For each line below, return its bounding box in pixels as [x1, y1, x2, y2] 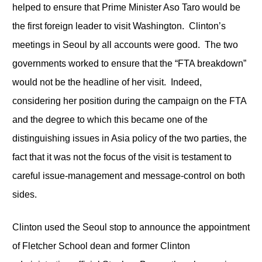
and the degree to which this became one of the [12, 114, 208, 125]
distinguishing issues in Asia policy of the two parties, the [12, 133, 247, 143]
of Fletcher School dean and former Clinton [12, 240, 190, 251]
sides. [12, 189, 37, 199]
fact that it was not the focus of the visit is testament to [12, 151, 232, 162]
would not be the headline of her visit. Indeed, [12, 77, 202, 87]
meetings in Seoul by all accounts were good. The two [12, 39, 238, 50]
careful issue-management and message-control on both [12, 170, 245, 181]
